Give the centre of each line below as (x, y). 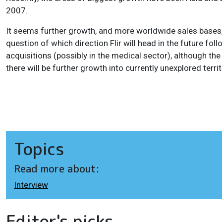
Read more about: (57, 169)
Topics (39, 149)
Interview (31, 185)
